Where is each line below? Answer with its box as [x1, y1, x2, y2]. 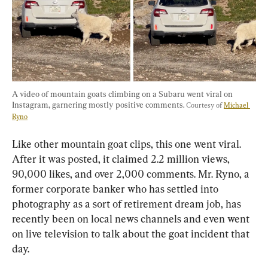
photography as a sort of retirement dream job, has [12, 197, 243, 211]
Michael [224, 101, 250, 110]
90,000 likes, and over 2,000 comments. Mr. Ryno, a [12, 167, 252, 181]
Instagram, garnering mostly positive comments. [12, 100, 186, 110]
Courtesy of [186, 101, 224, 110]
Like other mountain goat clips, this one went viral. [12, 138, 243, 151]
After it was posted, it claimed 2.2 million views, [12, 153, 232, 166]
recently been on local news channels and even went [12, 212, 252, 226]
